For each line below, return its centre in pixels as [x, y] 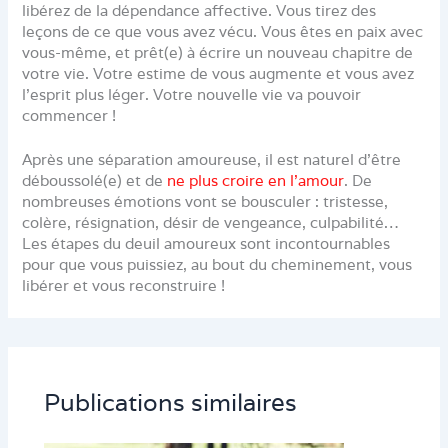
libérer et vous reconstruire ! [124, 286]
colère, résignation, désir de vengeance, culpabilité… [211, 223]
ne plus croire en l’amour [256, 181]
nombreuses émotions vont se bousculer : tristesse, [205, 202]
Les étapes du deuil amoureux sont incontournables [206, 244]
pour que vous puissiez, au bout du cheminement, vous [217, 265]
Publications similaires [171, 402]
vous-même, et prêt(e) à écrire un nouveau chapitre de [218, 52]
